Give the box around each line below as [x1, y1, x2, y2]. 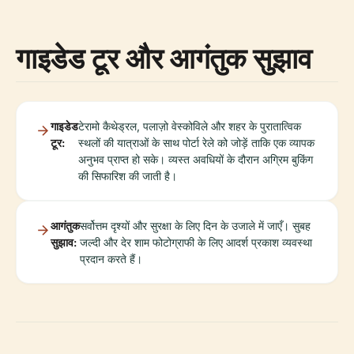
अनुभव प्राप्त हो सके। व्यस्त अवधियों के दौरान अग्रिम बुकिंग [78, 152, 313, 166]
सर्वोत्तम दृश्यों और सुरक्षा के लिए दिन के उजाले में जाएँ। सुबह [80, 218, 311, 232]
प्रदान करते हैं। [80, 251, 142, 265]
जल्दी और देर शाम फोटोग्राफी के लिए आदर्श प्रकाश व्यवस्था [80, 235, 312, 249]
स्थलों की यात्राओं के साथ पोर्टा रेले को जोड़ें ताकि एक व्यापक [78, 135, 314, 149]
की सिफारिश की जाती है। [78, 168, 177, 183]
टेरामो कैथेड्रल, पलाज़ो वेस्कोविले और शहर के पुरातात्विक [78, 119, 301, 133]
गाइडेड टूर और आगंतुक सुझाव [16, 38, 312, 77]
